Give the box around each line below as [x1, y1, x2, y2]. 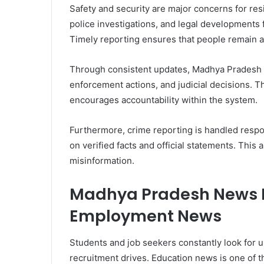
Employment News [70, 205, 222, 227]
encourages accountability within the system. [70, 94, 258, 106]
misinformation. [70, 155, 134, 167]
